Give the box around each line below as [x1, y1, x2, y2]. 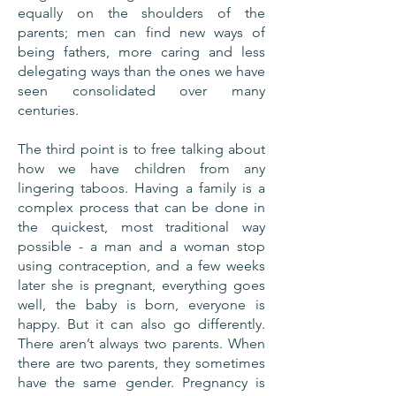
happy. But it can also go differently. [18, 316, 265, 332]
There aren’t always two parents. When [18, 335, 265, 352]
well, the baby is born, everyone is [18, 296, 265, 313]
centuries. [18, 102, 79, 118]
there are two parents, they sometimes [18, 354, 265, 371]
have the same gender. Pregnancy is [18, 374, 265, 391]
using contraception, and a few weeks [18, 257, 265, 274]
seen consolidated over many [18, 82, 265, 99]
